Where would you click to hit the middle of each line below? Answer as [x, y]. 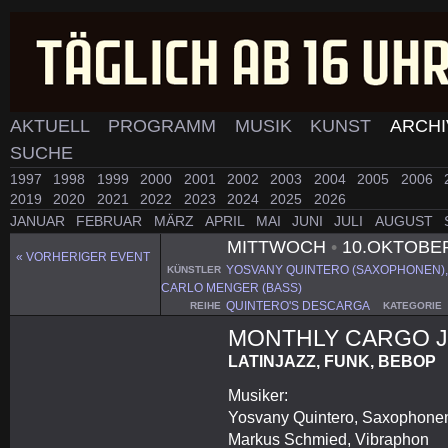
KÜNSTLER [193, 269]
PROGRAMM [164, 126]
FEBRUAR [111, 221]
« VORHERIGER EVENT [83, 257]
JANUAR [39, 221]
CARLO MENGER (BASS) [231, 287]
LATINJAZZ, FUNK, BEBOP [332, 360]
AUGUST [405, 221]
